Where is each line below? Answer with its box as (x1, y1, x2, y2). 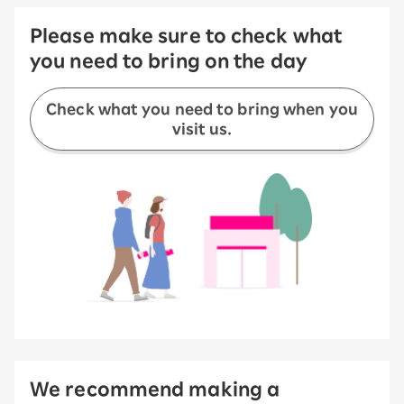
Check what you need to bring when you (46, 101, 358, 116)
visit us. (171, 121, 233, 136)
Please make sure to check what (30, 25, 343, 44)
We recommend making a (30, 380, 280, 399)
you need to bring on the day (30, 50, 307, 69)
